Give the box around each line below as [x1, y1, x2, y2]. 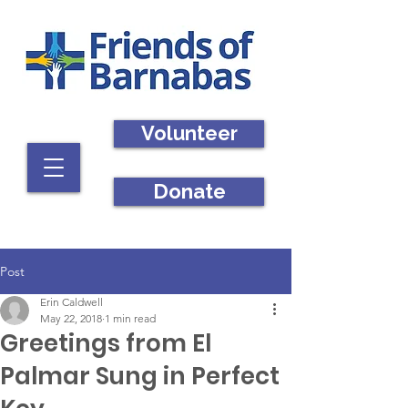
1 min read [105, 311, 156, 325]
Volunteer [140, 122, 238, 145]
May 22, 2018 [40, 311, 102, 325]
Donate [152, 179, 226, 203]
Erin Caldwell [40, 295, 103, 309]
